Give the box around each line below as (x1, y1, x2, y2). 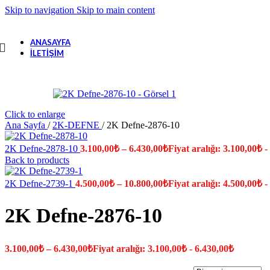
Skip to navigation (5, 5, 77, 15)
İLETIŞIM (30, 48, 64, 58)
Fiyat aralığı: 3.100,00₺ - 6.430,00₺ (93, 243, 234, 254)
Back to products (5, 155, 69, 165)
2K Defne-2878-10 (5, 143, 80, 154)
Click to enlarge (5, 109, 65, 119)
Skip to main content (77, 5, 155, 15)
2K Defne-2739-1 (5, 178, 75, 189)
